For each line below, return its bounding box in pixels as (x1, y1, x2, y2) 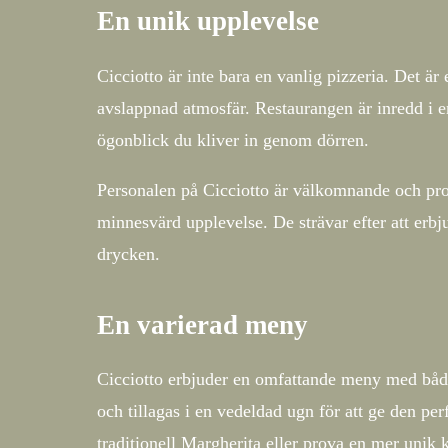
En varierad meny (97, 309, 308, 340)
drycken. (97, 243, 160, 264)
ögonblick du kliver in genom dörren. (97, 129, 369, 150)
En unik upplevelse (97, 6, 319, 37)
